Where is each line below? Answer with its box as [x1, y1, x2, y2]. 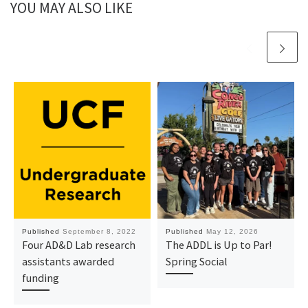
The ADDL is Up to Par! [165, 238, 272, 252]
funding [21, 271, 59, 285]
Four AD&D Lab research [21, 238, 135, 252]
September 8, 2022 [62, 228, 136, 236]
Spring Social [165, 254, 228, 269]
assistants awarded [21, 254, 114, 269]
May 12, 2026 [206, 228, 258, 236]
